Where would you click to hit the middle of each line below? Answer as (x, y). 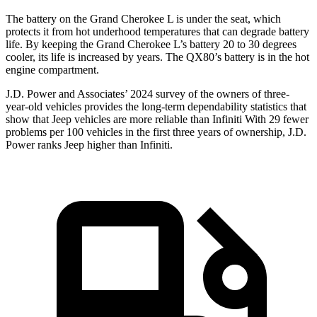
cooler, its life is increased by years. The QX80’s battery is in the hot (157, 57)
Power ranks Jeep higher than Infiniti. (89, 145)
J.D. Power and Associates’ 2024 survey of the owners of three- (148, 94)
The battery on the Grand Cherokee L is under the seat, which (143, 19)
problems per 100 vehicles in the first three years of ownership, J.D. (156, 132)
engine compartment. (52, 70)
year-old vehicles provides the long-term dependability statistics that (156, 107)
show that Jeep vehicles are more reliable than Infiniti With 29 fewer (157, 120)
